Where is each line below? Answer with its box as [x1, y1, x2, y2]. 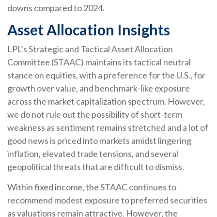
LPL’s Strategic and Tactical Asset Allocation [7, 43, 173, 54]
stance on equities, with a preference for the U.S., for [7, 69, 205, 80]
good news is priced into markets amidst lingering [7, 135, 191, 146]
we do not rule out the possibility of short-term [7, 108, 182, 120]
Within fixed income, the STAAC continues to [7, 181, 176, 192]
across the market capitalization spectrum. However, [7, 95, 205, 107]
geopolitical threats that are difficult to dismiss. [7, 161, 184, 172]
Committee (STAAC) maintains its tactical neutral [7, 56, 191, 67]
